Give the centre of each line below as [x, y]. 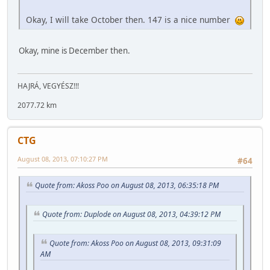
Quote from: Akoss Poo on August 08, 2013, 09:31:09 [135, 243]
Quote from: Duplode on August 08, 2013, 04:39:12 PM [131, 215]
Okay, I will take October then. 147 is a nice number [130, 19]
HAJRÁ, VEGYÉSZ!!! [48, 86]
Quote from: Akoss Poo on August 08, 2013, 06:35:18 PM [127, 186]
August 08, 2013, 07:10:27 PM [63, 159]
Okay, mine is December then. [74, 50]
